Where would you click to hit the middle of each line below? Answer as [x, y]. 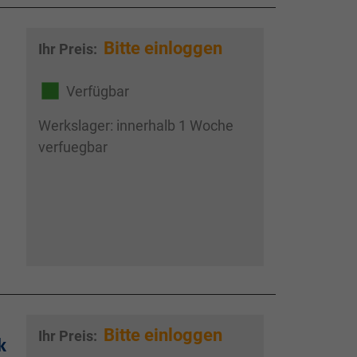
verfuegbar [73, 147]
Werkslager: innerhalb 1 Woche [135, 126]
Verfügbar [97, 91]
